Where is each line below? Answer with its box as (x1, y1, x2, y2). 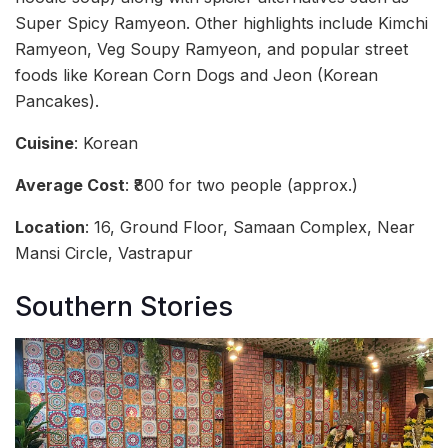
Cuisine (15, 133, 74, 154)
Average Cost (15, 175, 125, 196)
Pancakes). (15, 91, 99, 112)
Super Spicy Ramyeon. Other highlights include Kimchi (15, 13, 428, 34)
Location (15, 217, 85, 238)
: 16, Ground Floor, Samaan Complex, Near (85, 217, 415, 238)
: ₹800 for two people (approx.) (125, 175, 358, 196)
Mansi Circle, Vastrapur (15, 243, 193, 264)
